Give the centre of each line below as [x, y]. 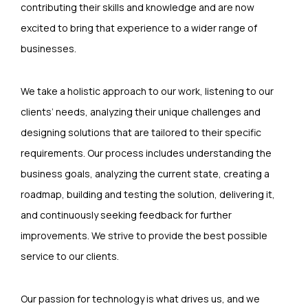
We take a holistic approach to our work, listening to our [147, 91]
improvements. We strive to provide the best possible [144, 235]
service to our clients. [70, 256]
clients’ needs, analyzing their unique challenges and [141, 111]
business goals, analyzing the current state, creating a [145, 173]
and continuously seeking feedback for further [126, 214]
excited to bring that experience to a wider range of [139, 27]
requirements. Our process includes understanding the [146, 153]
